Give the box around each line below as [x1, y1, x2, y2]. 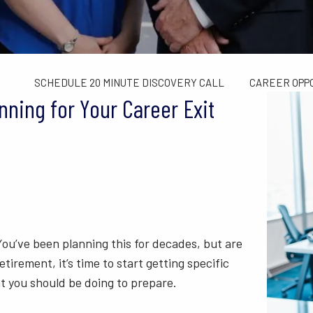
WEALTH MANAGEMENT [108, 7, 220, 20]
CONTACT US [34, 41, 93, 54]
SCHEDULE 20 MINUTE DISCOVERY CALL [34, 76, 224, 89]
